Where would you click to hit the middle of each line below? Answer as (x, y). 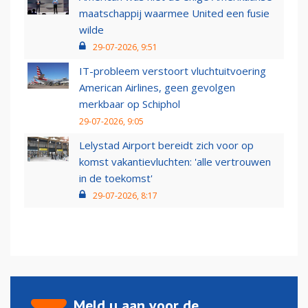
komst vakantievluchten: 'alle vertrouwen (175, 162)
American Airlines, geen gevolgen (157, 88)
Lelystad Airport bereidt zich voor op (166, 145)
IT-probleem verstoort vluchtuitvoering (173, 71)
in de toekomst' (116, 178)
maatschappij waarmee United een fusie (174, 13)
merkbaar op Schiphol (130, 104)
